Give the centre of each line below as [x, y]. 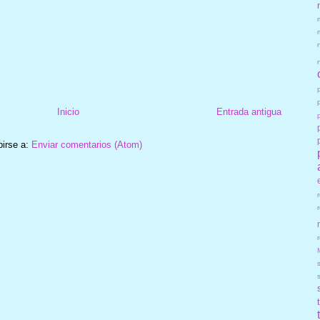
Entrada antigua [249, 112]
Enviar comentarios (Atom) [86, 145]
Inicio [68, 112]
